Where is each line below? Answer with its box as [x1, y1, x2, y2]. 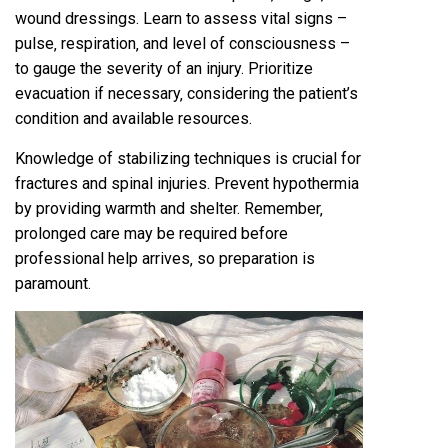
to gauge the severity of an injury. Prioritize [15, 59, 313, 79]
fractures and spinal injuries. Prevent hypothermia [15, 174, 359, 194]
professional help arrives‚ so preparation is [15, 249, 315, 269]
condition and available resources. [15, 109, 252, 129]
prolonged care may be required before [15, 224, 288, 244]
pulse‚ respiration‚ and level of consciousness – [15, 34, 350, 54]
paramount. [15, 274, 91, 294]
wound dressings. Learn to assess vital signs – [15, 9, 347, 29]
